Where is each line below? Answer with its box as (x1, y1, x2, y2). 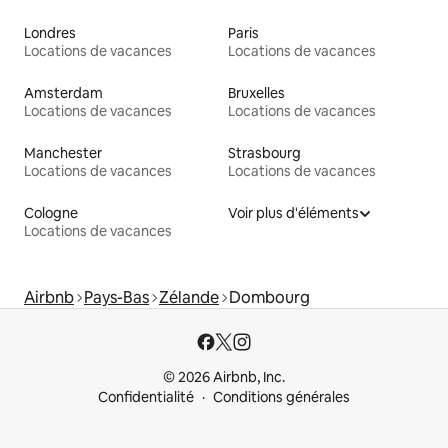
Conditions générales (213, 388, 350, 406)
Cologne (24, 203, 78, 222)
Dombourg (229, 286, 310, 308)
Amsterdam (24, 83, 103, 102)
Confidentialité (98, 388, 194, 406)
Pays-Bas (84, 286, 149, 308)
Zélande (159, 286, 219, 308)
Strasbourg (228, 143, 301, 162)
